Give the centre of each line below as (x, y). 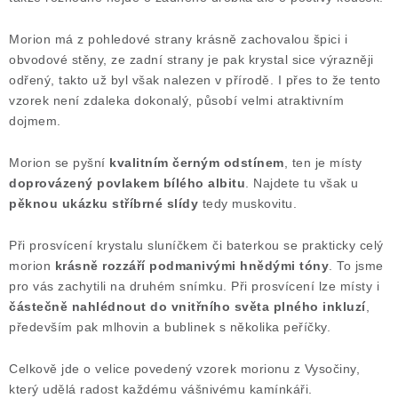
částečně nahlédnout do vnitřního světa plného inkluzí (187, 306)
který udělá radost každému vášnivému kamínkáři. (161, 389)
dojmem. (35, 121)
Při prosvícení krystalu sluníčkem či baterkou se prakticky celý (196, 245)
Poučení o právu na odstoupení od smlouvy (145, 22)
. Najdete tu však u (302, 183)
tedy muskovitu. (247, 203)
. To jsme (356, 266)
